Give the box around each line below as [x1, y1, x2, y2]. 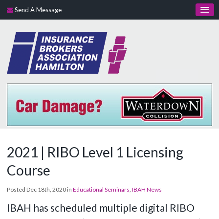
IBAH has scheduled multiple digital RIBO [7, 201, 195, 214]
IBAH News [132, 185, 162, 193]
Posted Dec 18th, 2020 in [7, 185, 73, 193]
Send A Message [15, 6, 62, 14]
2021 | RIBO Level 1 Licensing [7, 143, 184, 160]
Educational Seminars [73, 185, 130, 193]
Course [7, 161, 51, 178]
